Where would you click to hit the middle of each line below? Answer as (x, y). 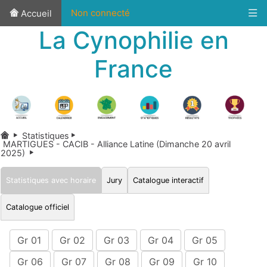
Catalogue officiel (38, 207)
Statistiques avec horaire (51, 180)
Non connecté (100, 13)
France (133, 69)
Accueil (35, 13)
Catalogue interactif (168, 180)
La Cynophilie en (133, 40)
